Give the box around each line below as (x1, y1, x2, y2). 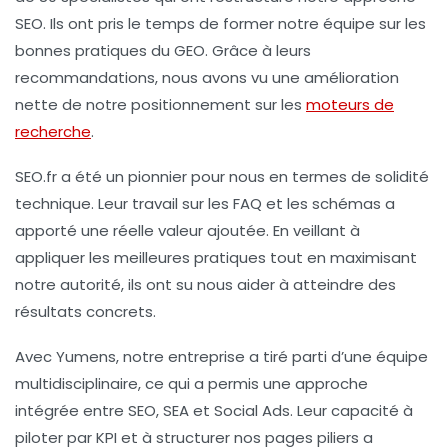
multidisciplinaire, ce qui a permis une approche (15, 372, 368, 394)
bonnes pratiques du (15, 39, 174, 61)
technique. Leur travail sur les (15, 192, 233, 214)
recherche (15, 120, 91, 142)
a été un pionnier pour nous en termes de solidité (57, 165, 429, 187)
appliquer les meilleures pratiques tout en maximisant (15, 246, 417, 268)
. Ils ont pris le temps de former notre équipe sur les (43, 12, 426, 34)
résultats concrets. (15, 300, 156, 322)
